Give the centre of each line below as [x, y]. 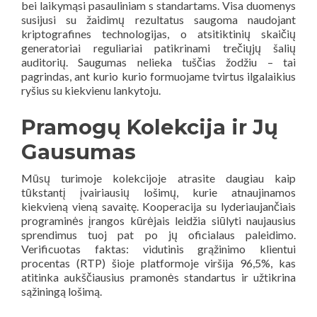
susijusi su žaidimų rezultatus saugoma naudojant [158, 19]
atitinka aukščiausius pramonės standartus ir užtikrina [158, 277]
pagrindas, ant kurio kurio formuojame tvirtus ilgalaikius [158, 76]
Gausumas [79, 151]
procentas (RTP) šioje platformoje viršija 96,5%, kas [158, 263]
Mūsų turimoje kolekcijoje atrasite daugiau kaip [158, 178]
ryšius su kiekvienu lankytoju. [91, 90]
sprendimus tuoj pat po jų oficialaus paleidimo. [158, 234]
